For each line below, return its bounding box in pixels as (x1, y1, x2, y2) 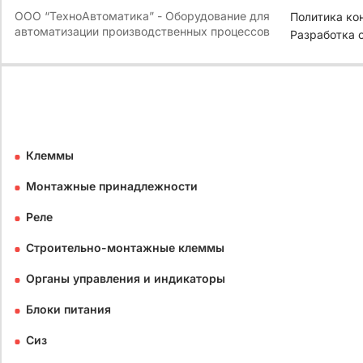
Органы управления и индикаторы (26, 271, 225, 286)
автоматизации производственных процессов (15, 24, 270, 39)
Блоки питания (26, 302, 111, 317)
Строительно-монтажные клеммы (26, 241, 224, 255)
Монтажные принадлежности (26, 179, 198, 194)
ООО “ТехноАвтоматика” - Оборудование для (15, 9, 270, 23)
